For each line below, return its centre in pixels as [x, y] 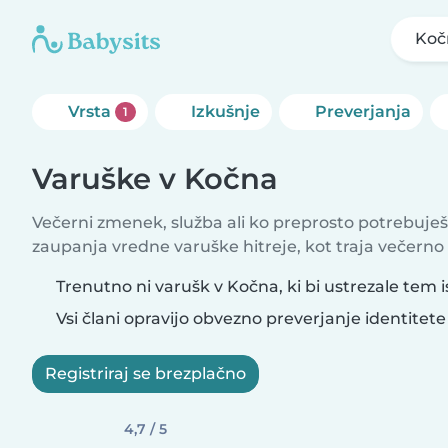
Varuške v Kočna [155, 178]
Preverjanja [362, 111]
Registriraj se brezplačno [145, 373]
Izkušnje [225, 111]
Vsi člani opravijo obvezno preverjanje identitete [249, 318]
